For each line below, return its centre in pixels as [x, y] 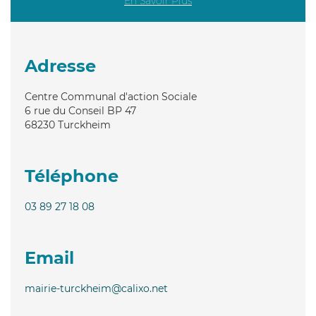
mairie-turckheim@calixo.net [96, 288]
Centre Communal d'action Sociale [111, 96]
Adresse [60, 66]
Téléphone [72, 176]
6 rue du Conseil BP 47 [80, 110]
